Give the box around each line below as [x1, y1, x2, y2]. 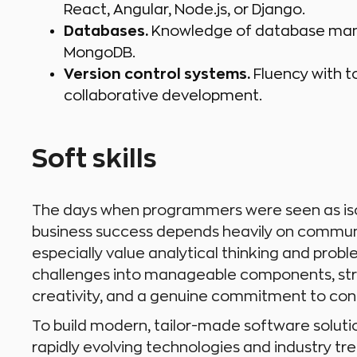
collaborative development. [64, 88, 262, 104]
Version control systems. [64, 67, 250, 82]
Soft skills [32, 147, 157, 173]
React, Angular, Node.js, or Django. [64, 2, 305, 18]
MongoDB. [64, 45, 135, 61]
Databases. [64, 24, 148, 39]
